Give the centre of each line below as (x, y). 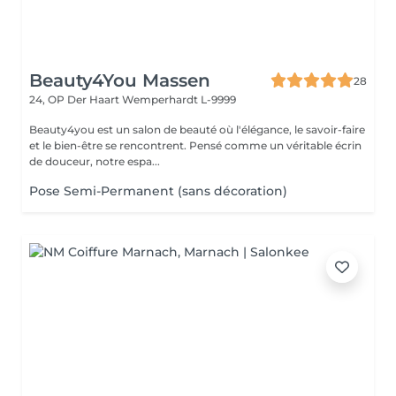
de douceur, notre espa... (95, 161)
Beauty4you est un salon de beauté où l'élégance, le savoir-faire (197, 129)
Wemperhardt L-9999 (179, 99)
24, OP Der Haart (76, 99)
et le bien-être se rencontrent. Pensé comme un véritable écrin (195, 145)
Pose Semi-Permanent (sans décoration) (158, 191)
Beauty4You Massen (120, 80)
